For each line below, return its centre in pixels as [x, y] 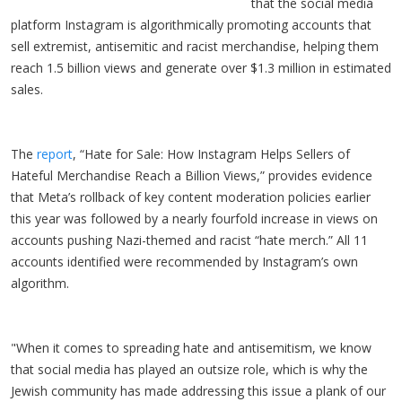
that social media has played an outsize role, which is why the [189, 369]
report [55, 153]
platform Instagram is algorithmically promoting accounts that [191, 24]
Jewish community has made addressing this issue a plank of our [198, 390]
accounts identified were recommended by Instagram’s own [184, 261]
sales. [29, 89]
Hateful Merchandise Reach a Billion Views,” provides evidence [192, 175]
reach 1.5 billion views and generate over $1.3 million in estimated [201, 67]
